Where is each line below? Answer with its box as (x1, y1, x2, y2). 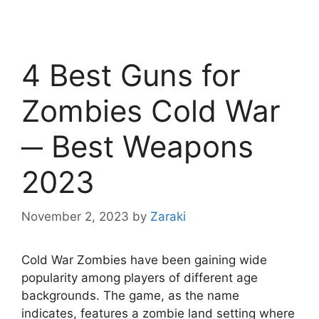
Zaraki (150, 209, 186, 224)
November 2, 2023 (21, 209, 129, 224)
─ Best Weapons (21, 127, 253, 164)
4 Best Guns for (21, 56, 241, 93)
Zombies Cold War (21, 92, 281, 129)
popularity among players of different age (21, 271, 258, 286)
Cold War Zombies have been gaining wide (21, 253, 267, 268)
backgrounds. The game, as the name (21, 288, 239, 303)
